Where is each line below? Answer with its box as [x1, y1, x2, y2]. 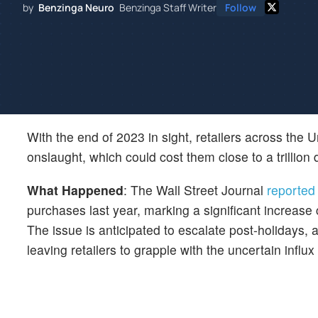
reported [267, 181, 315, 199]
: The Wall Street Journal [124, 181, 267, 199]
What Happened [27, 181, 124, 199]
